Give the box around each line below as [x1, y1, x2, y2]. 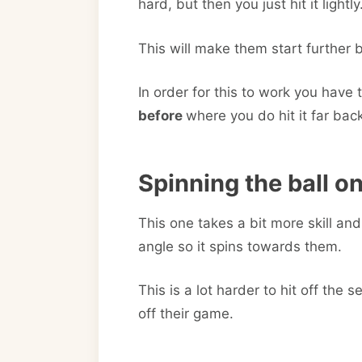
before [138, 107, 186, 124]
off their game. [138, 305, 234, 322]
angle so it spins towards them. [138, 238, 342, 255]
